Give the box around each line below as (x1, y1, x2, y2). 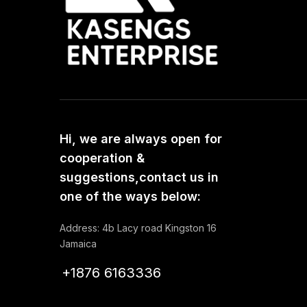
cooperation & (60, 151, 145, 166)
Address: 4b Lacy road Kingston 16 (60, 222, 217, 234)
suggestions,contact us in (60, 170, 219, 185)
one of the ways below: (60, 189, 201, 204)
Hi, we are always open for (60, 132, 222, 147)
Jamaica (60, 238, 97, 250)
